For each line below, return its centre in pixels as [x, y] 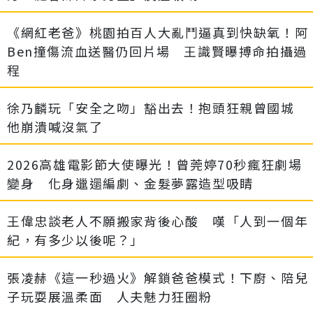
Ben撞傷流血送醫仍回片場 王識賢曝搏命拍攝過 [157, 51]
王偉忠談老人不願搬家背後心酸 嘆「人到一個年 [158, 221]
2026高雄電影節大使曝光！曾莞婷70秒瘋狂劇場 [155, 165]
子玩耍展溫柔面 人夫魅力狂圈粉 [110, 297]
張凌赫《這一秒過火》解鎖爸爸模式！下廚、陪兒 [158, 278]
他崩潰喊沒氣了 [55, 127]
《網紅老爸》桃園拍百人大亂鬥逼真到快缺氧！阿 [158, 32]
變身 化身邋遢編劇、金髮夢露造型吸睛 [130, 183]
